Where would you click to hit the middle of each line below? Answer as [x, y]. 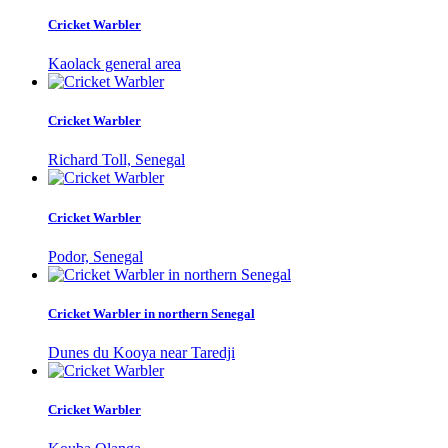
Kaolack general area [114, 64]
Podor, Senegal [95, 256]
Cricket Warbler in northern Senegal [151, 313]
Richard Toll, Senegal [116, 160]
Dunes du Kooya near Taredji [141, 353]
